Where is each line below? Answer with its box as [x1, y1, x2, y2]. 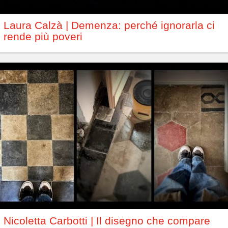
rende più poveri [4, 31, 82, 42]
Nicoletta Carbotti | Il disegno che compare [4, 214, 210, 226]
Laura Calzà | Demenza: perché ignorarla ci [4, 19, 215, 31]
